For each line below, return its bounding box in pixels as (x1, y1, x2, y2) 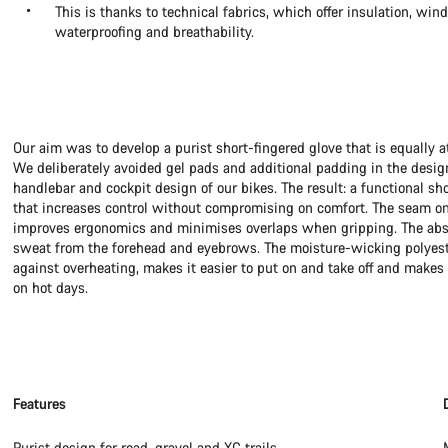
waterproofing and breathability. (55, 22, 255, 41)
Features (13, 394, 67, 413)
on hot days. (13, 278, 89, 297)
